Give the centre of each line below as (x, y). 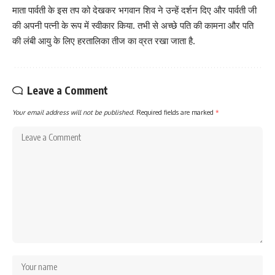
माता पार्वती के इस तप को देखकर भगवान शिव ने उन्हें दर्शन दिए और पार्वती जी (134, 10)
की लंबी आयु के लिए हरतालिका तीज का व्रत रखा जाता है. (104, 41)
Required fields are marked (176, 112)
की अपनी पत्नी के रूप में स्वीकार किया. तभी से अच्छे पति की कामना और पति (133, 25)
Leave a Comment (68, 90)
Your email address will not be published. (73, 112)
